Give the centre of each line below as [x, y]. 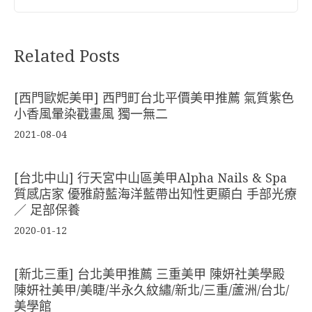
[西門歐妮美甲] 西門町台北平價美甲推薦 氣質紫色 [154, 97]
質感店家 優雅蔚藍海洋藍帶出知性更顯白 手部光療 [155, 194]
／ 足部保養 [47, 210]
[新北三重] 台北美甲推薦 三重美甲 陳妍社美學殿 [149, 274]
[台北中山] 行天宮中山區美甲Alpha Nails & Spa [150, 178]
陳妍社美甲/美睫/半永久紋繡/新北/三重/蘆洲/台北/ [151, 290]
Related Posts [67, 56]
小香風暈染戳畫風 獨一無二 [91, 114]
